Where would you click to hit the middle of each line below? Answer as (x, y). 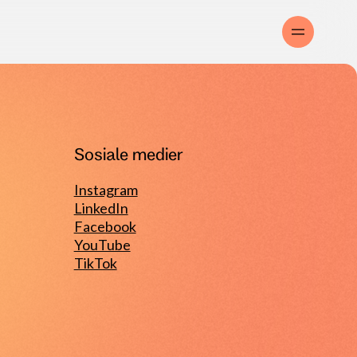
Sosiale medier (128, 154)
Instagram (106, 190)
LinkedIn (101, 208)
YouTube (102, 245)
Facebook (105, 226)
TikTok (95, 263)
